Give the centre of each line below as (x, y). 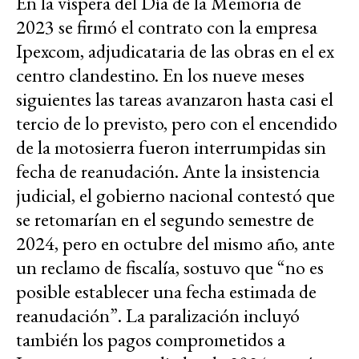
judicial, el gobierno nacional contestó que (175, 195)
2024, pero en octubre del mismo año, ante (175, 243)
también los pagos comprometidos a (151, 339)
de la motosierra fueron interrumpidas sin (171, 147)
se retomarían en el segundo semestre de (165, 219)
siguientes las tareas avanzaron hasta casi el (175, 99)
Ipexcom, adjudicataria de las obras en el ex (175, 50)
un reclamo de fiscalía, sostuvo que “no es (170, 267)
